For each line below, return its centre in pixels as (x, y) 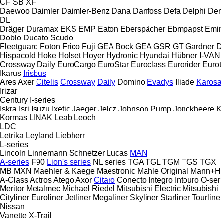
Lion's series (69, 162)
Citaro (104, 180)
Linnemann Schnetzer (66, 153)
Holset (70, 55)
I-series (42, 100)
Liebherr (70, 135)
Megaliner (110, 197)
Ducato (36, 37)
